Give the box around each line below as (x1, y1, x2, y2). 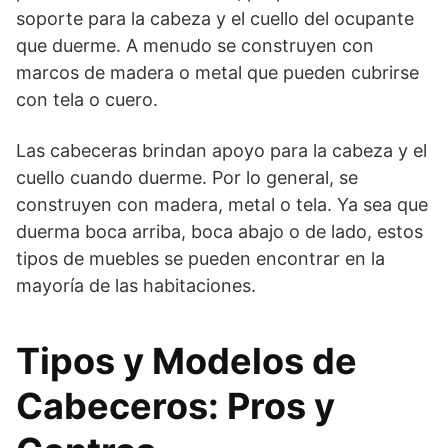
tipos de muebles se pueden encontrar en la (16, 247, 385, 269)
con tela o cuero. (16, 88, 158, 110)
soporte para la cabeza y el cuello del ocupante (16, 7, 414, 29)
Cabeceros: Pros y (16, 383, 335, 428)
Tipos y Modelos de (16, 338, 357, 383)
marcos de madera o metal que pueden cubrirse (16, 61, 419, 83)
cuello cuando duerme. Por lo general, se (16, 166, 358, 188)
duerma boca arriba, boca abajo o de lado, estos (16, 220, 423, 242)
